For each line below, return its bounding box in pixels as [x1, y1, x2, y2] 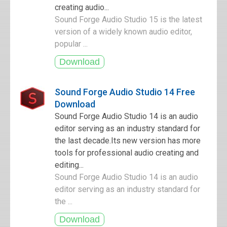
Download [55, 99, 95, 109]
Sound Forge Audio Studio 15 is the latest [55, 15, 202, 24]
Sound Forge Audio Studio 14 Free [55, 87, 195, 97]
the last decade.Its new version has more [55, 136, 201, 145]
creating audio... [55, 3, 109, 12]
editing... [55, 160, 84, 170]
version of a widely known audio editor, [55, 27, 192, 36]
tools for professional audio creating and [55, 148, 199, 158]
